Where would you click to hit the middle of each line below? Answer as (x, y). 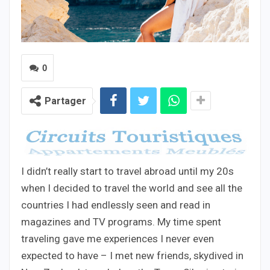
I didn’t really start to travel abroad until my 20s (127, 171)
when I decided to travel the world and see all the (132, 188)
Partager (65, 101)
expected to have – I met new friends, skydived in (132, 255)
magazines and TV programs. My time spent (121, 221)
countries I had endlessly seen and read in (116, 205)
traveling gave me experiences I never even (118, 238)
